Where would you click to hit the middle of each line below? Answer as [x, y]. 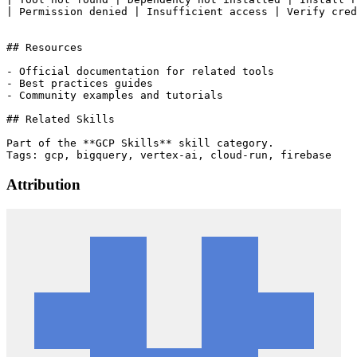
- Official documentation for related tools [140, 72]
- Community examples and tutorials [115, 96]
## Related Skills [61, 120]
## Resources [45, 48]
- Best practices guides [80, 84]
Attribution [43, 185]
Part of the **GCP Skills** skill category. [140, 143]
